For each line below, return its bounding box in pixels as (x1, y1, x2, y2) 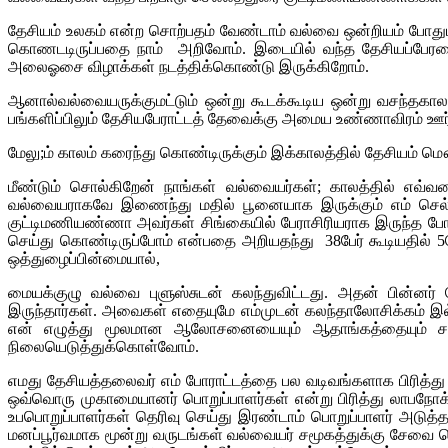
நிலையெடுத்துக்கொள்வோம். (8, 337, 199, 355)
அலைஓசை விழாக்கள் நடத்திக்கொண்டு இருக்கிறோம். (8, 57, 369, 75)
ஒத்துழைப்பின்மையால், (8, 249, 160, 267)
